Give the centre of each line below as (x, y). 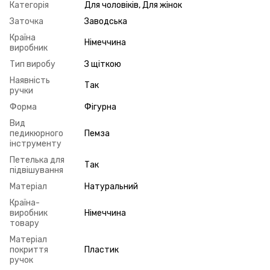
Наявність (30, 80)
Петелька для (37, 160)
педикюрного (36, 133)
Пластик (102, 250)
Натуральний (111, 186)
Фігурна (100, 107)
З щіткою (103, 64)
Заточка (27, 21)
